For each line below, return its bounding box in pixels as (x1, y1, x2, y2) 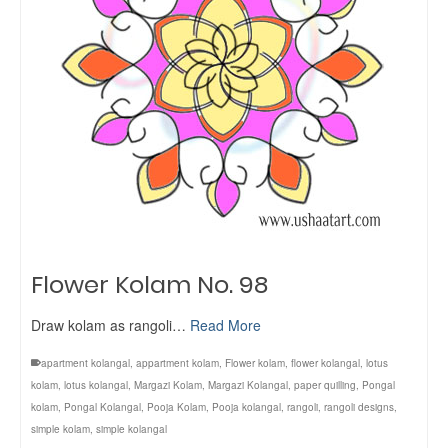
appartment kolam (136, 356, 219, 370)
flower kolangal (291, 356, 360, 370)
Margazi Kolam (134, 378, 202, 392)
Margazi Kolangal (208, 378, 288, 392)
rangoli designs (324, 400, 394, 414)
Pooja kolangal (212, 400, 281, 414)
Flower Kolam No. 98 (31, 268, 268, 301)
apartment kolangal (41, 356, 130, 370)
